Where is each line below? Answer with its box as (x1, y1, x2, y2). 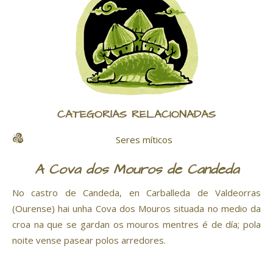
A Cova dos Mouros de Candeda (34, 160, 239, 180)
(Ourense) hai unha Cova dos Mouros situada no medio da (12, 202, 261, 215)
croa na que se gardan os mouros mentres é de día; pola (12, 218, 261, 231)
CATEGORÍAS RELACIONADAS (57, 107, 216, 124)
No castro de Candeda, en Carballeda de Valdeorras (12, 186, 261, 199)
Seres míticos (116, 133, 172, 146)
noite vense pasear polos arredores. (12, 234, 166, 247)
